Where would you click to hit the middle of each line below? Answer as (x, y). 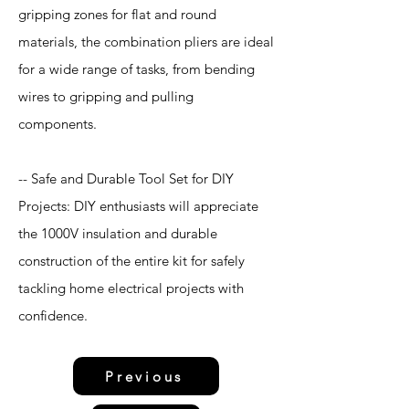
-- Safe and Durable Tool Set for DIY (126, 178)
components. (58, 124)
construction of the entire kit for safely (131, 261)
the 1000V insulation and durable (118, 233)
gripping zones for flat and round (117, 14)
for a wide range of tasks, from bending (136, 69)
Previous (144, 376)
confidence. (53, 315)
